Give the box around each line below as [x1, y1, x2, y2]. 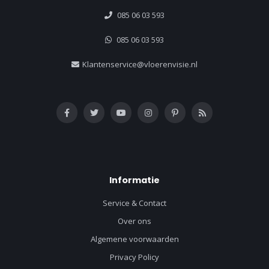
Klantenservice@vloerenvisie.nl [82, 58, 198, 70]
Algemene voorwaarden [90, 233, 179, 244]
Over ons [118, 215, 151, 226]
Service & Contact [103, 197, 166, 208]
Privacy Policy [110, 251, 159, 262]
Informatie [109, 174, 160, 186]
